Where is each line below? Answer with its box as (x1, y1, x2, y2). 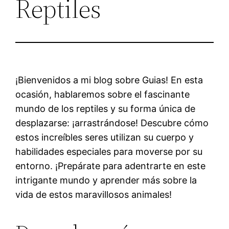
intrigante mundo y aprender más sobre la (15, 174, 197, 186)
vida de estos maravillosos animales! (15, 189, 172, 200)
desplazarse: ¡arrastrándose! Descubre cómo (15, 117, 209, 128)
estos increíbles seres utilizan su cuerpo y (15, 131, 194, 143)
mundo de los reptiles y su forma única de (15, 103, 196, 114)
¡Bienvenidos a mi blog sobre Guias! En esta (15, 74, 203, 85)
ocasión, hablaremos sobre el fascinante (15, 88, 190, 100)
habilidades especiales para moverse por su (15, 146, 203, 157)
